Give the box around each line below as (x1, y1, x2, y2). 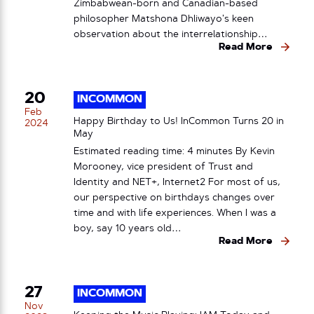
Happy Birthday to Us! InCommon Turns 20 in (74, 116, 284, 127)
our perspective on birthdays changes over (74, 193, 275, 203)
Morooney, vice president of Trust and (74, 162, 253, 172)
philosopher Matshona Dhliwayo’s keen (74, 14, 254, 24)
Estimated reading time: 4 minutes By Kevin (74, 146, 275, 156)
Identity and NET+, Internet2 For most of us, (74, 177, 280, 187)
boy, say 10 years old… (74, 224, 182, 233)
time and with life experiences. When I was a (74, 208, 276, 218)
